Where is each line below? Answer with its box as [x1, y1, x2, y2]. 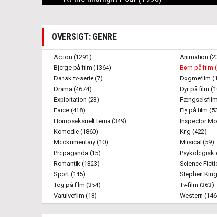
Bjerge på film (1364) [54, 64, 111, 71]
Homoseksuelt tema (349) [54, 117, 126, 124]
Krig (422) [180, 128, 207, 135]
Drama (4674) [54, 85, 92, 93]
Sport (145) [54, 170, 85, 178]
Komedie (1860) [54, 128, 98, 135]
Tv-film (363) [180, 181, 214, 188]
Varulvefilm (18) [54, 192, 97, 199]
